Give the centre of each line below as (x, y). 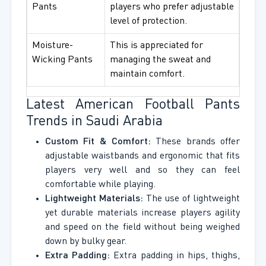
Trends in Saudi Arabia (94, 122)
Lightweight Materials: (94, 199)
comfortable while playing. (100, 185)
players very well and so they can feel (142, 171)
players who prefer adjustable (172, 7)
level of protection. (148, 22)
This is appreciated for (156, 46)
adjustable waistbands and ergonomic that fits (142, 156)
